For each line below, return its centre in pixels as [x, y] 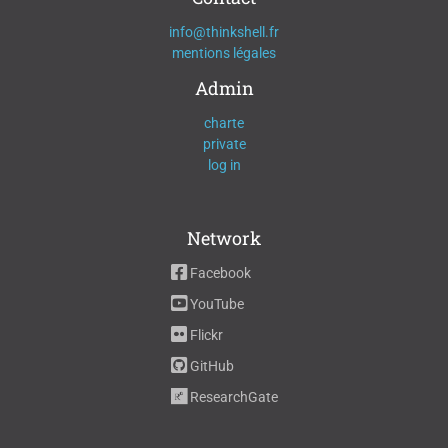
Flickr [204, 335]
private [224, 144]
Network [224, 238]
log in [224, 165]
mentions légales [224, 53]
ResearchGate [232, 397]
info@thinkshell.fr [224, 32]
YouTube [215, 304]
